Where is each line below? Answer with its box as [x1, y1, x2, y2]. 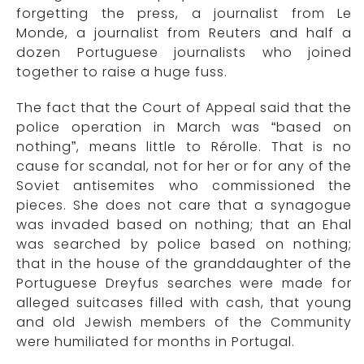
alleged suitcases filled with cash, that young [16, 293, 352, 313]
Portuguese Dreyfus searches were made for [16, 274, 352, 293]
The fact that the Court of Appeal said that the [16, 98, 352, 118]
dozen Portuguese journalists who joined [16, 43, 352, 63]
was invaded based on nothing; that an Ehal [16, 215, 352, 235]
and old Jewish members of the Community [16, 313, 352, 332]
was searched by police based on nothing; [16, 235, 352, 254]
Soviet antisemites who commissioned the [16, 176, 352, 196]
